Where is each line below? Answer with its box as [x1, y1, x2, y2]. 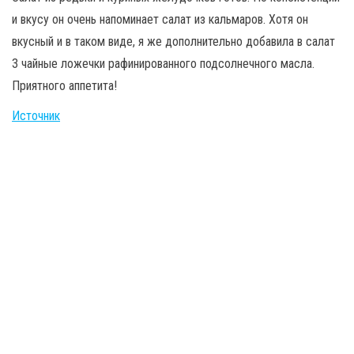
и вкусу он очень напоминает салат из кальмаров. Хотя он [12, 11, 308, 27]
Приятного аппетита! [12, 77, 117, 93]
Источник [12, 107, 60, 123]
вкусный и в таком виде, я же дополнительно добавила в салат [12, 33, 335, 49]
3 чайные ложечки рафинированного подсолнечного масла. [12, 55, 314, 71]
